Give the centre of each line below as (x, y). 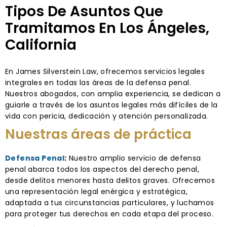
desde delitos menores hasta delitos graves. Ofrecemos (110, 180)
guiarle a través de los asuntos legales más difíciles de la (111, 105)
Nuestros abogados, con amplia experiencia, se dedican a (113, 93)
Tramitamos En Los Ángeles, (107, 28)
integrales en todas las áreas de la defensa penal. (98, 82)
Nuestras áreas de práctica (98, 134)
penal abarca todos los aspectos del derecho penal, (102, 169)
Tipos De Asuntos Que (84, 11)
